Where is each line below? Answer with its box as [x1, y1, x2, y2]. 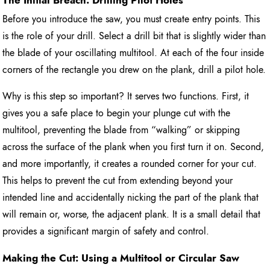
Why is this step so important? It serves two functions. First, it [2, 89, 250, 104]
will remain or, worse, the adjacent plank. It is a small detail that [2, 207, 261, 222]
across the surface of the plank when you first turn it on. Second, [2, 140, 265, 154]
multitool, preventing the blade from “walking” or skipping [2, 123, 240, 137]
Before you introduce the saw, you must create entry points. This [2, 12, 260, 27]
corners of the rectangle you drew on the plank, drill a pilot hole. [2, 63, 266, 77]
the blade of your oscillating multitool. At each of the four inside [2, 46, 265, 60]
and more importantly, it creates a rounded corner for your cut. [2, 157, 257, 171]
